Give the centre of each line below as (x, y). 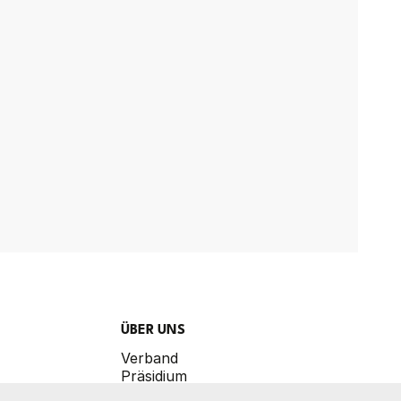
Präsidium (154, 376)
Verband (149, 358)
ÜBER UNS (153, 331)
